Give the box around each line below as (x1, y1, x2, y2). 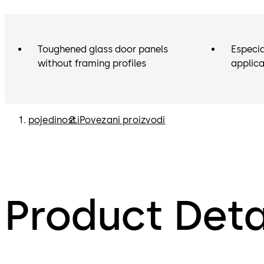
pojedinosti (28, 114, 80, 126)
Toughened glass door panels (38, 44, 168, 55)
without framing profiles (38, 58, 146, 69)
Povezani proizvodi (79, 114, 166, 126)
